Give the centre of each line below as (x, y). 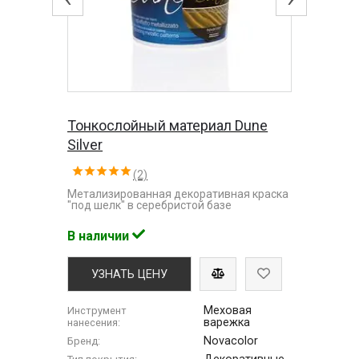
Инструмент (97, 310)
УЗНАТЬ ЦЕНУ (129, 274)
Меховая (228, 310)
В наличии (100, 236)
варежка (227, 322)
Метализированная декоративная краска (178, 194)
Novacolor (231, 341)
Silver (85, 144)
